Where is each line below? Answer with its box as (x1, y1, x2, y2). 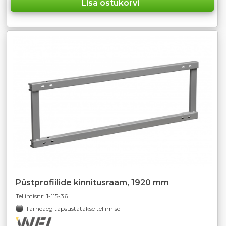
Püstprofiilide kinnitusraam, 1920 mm (16, 177, 169, 187)
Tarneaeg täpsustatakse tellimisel (26, 204, 123, 212)
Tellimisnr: (16, 192, 46, 200)
